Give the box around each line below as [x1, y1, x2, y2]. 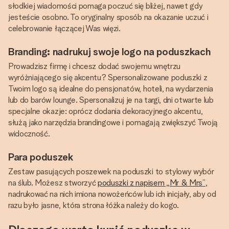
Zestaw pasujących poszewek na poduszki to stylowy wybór [8, 167, 214, 176]
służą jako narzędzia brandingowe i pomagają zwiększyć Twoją [8, 118, 218, 127]
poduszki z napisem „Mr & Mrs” [98, 178, 205, 188]
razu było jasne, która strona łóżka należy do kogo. [8, 200, 179, 210]
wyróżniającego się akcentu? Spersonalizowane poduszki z [8, 73, 208, 82]
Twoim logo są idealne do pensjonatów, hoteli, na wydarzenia [8, 84, 214, 94]
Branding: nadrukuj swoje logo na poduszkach [8, 45, 211, 58]
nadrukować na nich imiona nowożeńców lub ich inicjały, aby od [8, 189, 216, 199]
